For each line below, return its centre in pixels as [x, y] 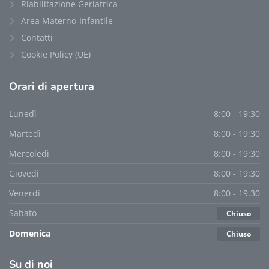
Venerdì [25, 193]
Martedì [25, 133]
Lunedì [23, 113]
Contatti [37, 37]
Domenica [30, 233]
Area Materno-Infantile [67, 20]
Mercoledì [29, 153]
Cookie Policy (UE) [56, 54]
